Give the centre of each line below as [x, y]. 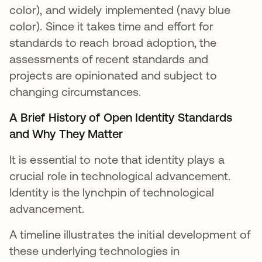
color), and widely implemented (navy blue [120, 10]
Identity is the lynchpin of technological [112, 192]
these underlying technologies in [95, 251]
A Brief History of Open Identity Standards [121, 118]
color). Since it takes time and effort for [112, 26]
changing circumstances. [77, 92]
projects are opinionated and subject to [113, 75]
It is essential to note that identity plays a [117, 160]
